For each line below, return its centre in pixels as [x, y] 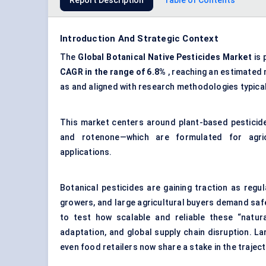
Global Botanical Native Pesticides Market [165, 57]
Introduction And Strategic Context [139, 39]
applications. [86, 152]
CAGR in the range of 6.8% [113, 72]
